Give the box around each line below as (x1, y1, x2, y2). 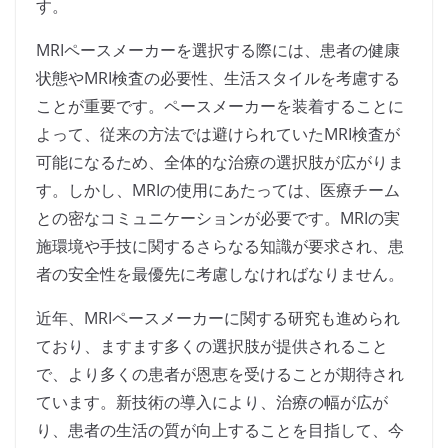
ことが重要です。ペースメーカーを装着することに (36, 95, 404, 118)
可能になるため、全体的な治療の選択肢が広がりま (36, 151, 404, 174)
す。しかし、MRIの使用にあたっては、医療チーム (36, 179, 400, 202)
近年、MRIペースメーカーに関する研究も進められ (36, 307, 400, 330)
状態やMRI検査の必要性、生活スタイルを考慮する (36, 67, 400, 90)
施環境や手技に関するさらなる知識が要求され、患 (36, 235, 404, 258)
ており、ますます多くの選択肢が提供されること (36, 335, 388, 358)
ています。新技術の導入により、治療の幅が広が (36, 391, 388, 414)
